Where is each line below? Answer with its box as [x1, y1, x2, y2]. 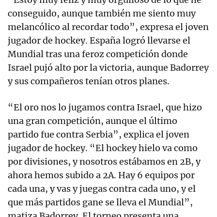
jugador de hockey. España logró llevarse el [8, 35, 190, 46]
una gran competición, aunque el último [8, 115, 177, 127]
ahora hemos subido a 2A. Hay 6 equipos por [8, 170, 195, 181]
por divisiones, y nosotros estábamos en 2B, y [8, 156, 201, 168]
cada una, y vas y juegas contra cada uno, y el [8, 183, 196, 195]
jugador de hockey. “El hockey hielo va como [8, 142, 198, 154]
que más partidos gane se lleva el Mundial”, [8, 197, 193, 208]
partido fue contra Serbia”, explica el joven [8, 129, 189, 140]
